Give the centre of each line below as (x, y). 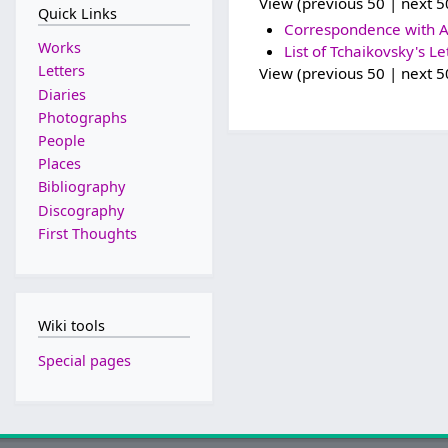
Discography (80, 210)
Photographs (82, 117)
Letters (61, 71)
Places (59, 164)
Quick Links (77, 13)
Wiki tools (71, 325)
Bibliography (81, 187)
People (61, 141)
